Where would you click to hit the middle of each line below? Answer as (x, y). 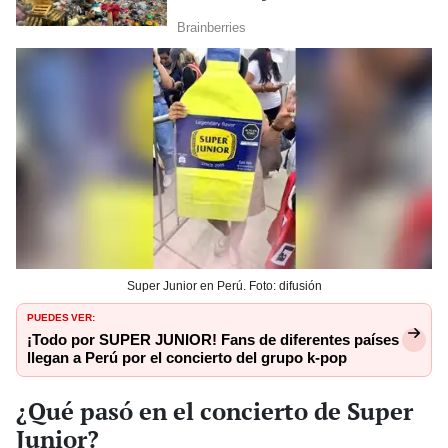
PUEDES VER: (61, 315)
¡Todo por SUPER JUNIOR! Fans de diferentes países (213, 339)
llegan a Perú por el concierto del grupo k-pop (187, 357)
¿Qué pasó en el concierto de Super (214, 410)
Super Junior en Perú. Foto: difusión (224, 285)
